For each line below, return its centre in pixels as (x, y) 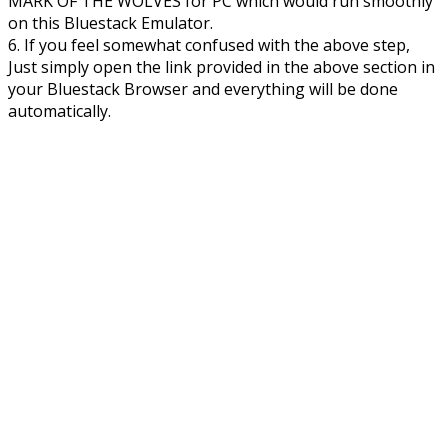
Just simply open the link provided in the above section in (221, 67)
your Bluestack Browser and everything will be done (203, 89)
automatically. (59, 111)
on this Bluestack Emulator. (110, 23)
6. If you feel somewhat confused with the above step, (209, 45)
